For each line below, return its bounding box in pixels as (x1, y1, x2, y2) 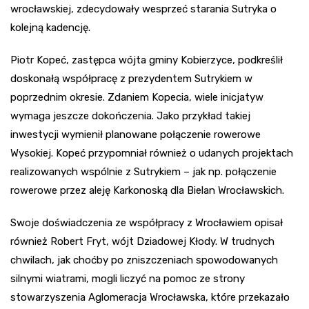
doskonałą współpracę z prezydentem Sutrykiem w (10, 72, 252, 85)
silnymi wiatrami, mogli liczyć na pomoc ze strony (10, 272, 245, 285)
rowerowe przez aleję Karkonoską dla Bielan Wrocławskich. (10, 183, 284, 197)
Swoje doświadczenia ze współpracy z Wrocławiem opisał (10, 216, 283, 229)
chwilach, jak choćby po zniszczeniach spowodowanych (10, 253, 278, 266)
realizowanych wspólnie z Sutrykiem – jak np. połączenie (10, 165, 277, 178)
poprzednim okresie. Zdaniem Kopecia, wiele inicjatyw (10, 90, 263, 103)
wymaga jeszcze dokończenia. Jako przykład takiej (10, 109, 250, 122)
